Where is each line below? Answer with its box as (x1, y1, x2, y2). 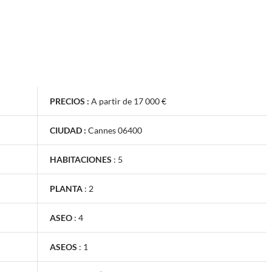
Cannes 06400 (88, 124, 142, 135)
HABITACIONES (50, 154, 112, 165)
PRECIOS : (50, 95, 89, 106)
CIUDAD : (50, 124, 86, 135)
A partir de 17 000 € (91, 95, 166, 106)
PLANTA (50, 183, 83, 194)
